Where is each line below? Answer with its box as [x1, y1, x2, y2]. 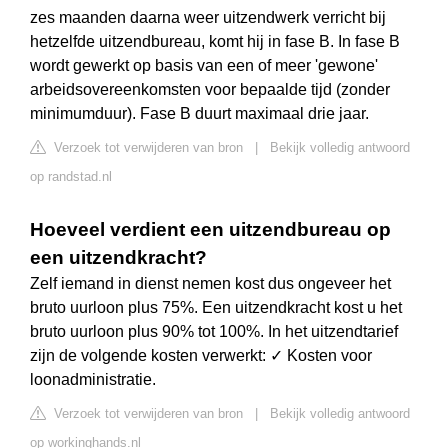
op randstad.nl [30, 169, 112, 185]
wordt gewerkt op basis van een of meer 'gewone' [30, 57, 378, 75]
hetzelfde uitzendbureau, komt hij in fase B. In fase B [30, 33, 400, 51]
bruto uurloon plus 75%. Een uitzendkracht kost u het [30, 299, 402, 317]
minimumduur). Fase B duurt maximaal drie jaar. [30, 105, 369, 123]
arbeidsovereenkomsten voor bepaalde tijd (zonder [30, 81, 390, 99]
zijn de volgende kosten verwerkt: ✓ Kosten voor [30, 347, 372, 365]
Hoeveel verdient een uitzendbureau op [30, 219, 391, 241]
